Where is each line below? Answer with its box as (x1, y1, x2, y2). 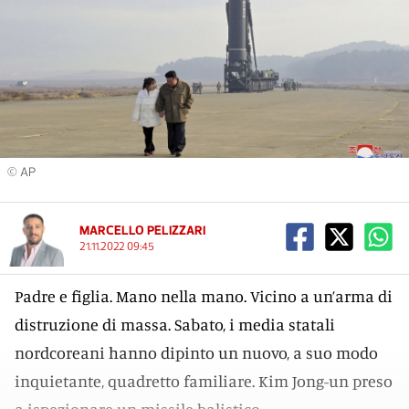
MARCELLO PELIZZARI (79, 223, 205, 238)
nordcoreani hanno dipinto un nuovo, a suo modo (15, 342, 378, 362)
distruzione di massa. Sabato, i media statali (15, 314, 335, 334)
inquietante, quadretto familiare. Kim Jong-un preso (15, 371, 393, 391)
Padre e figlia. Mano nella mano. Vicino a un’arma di (15, 286, 393, 306)
